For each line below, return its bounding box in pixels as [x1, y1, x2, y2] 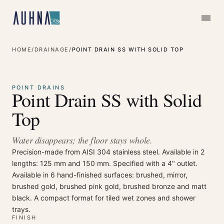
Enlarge [176, 52, 200, 59]
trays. [12, 205, 30, 213]
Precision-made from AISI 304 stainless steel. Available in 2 [12, 147, 204, 156]
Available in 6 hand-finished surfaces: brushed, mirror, [12, 170, 187, 179]
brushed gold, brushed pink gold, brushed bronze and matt [12, 182, 206, 190]
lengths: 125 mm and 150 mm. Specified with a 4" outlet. [12, 159, 197, 167]
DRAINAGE [34, 46, 69, 53]
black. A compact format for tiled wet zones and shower [12, 193, 195, 202]
